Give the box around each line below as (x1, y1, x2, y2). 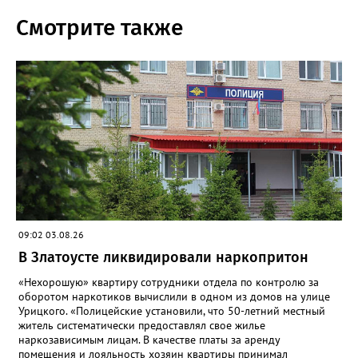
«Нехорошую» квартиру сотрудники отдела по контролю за (18, 274, 319, 289)
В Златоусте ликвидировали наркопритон (18, 248, 308, 266)
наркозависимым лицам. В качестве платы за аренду (18, 332, 280, 347)
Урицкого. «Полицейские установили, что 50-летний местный (18, 303, 325, 318)
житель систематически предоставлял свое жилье (18, 317, 265, 332)
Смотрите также (16, 14, 183, 41)
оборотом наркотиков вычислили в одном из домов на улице (18, 288, 330, 304)
